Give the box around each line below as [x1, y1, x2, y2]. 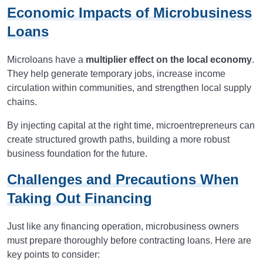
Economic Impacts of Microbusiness [7, 5, 252, 21]
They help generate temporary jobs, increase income [7, 69, 225, 79]
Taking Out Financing [7, 190, 152, 206]
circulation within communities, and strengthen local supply [7, 83, 251, 93]
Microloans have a [7, 55, 86, 65]
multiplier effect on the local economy [86, 55, 252, 65]
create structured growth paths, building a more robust [7, 134, 230, 144]
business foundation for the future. [7, 149, 147, 159]
